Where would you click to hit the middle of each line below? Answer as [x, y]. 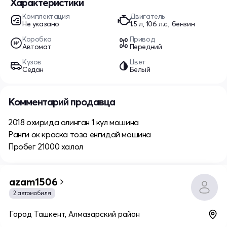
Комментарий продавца [62, 101]
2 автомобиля [32, 193]
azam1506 [33, 181]
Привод [142, 39]
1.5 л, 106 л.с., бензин [162, 24]
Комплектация [46, 16]
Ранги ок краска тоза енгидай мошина [80, 134]
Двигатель [147, 16]
